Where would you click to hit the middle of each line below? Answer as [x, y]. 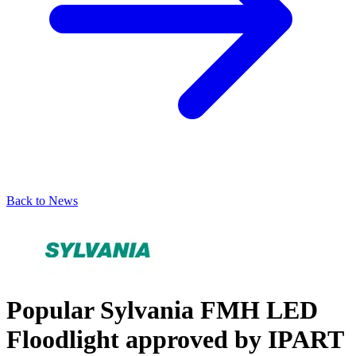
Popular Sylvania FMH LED [162, 310]
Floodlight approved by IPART [175, 339]
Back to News [42, 200]
